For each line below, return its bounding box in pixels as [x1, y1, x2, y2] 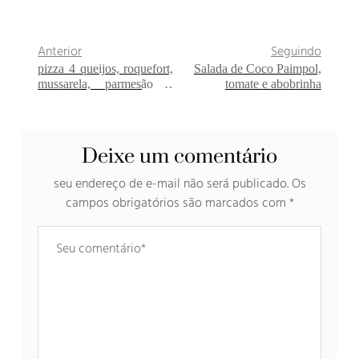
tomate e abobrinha [224, 77, 321, 91]
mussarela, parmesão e [38, 77, 174, 91]
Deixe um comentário [82, 144, 277, 170]
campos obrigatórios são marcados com [65, 193, 289, 215]
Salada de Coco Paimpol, [193, 62, 321, 76]
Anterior [38, 42, 83, 63]
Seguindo [270, 42, 321, 63]
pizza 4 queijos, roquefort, [38, 62, 174, 76]
